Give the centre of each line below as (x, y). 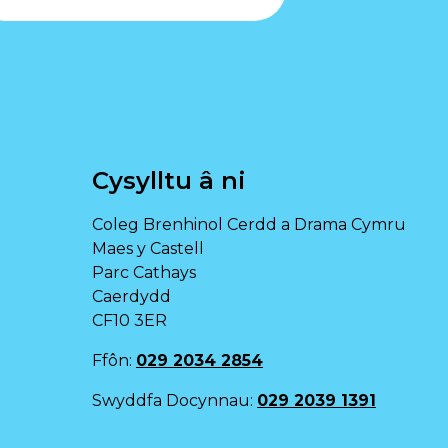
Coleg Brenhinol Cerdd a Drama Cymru (249, 224)
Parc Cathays (144, 272)
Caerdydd (131, 296)
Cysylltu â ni (169, 180)
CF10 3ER (129, 320)
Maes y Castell (148, 248)
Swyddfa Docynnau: (174, 400)
